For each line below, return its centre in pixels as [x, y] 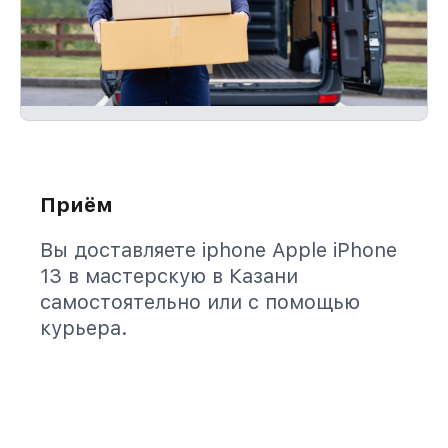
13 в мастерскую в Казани [169, 276]
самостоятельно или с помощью [200, 302]
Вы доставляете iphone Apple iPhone [218, 250]
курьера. [84, 328]
